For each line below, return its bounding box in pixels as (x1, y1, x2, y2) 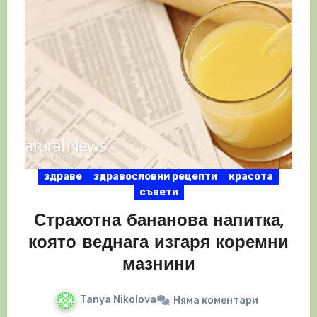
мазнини (122, 257, 195, 275)
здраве (44, 171, 82, 183)
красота (229, 171, 273, 183)
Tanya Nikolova (80, 294, 156, 306)
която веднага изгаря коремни (28, 235, 289, 253)
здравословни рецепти (93, 171, 217, 183)
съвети (139, 186, 178, 199)
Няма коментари (173, 294, 258, 306)
